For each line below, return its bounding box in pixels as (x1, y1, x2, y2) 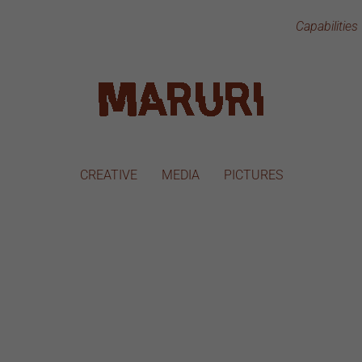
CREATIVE (79, 167, 137, 183)
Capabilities (296, 19, 358, 34)
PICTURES (223, 167, 283, 183)
